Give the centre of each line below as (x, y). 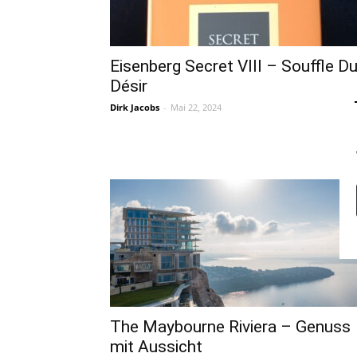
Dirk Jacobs (135, 107)
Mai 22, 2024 (196, 107)
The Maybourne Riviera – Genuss (230, 327)
